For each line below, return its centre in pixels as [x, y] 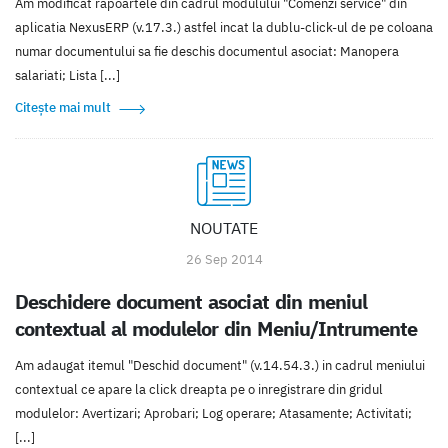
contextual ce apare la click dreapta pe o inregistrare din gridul [199, 390]
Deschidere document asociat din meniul [191, 302]
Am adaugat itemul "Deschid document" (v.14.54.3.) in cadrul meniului [220, 366]
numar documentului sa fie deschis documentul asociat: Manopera [207, 52]
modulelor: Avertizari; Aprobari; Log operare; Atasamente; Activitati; [213, 414]
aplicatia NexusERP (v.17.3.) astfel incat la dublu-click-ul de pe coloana [224, 28]
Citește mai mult [63, 108]
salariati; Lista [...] [67, 76]
